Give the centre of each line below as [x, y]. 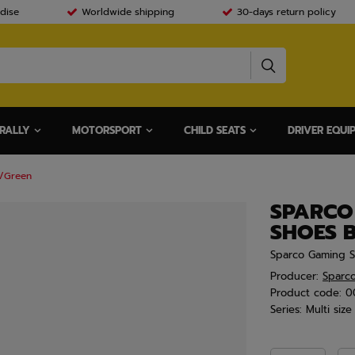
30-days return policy [286, 12]
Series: [286, 309]
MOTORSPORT [107, 130]
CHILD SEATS [215, 130]
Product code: [306, 293]
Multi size [329, 309]
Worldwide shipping [128, 12]
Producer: [294, 276]
